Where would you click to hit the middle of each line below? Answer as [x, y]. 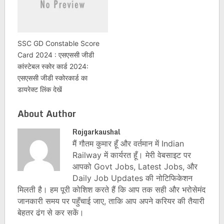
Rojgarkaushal [96, 131]
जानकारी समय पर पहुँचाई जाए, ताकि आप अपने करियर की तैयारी [111, 201]
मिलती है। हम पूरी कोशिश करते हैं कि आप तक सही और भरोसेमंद [111, 189]
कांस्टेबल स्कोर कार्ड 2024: [53, 66]
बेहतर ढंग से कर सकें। [50, 212]
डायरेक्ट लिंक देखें [39, 89]
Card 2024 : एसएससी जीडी [55, 54]
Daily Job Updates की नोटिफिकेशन [132, 178]
